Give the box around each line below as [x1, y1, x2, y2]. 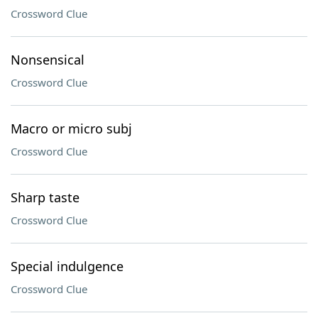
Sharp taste [11, 189, 79, 206]
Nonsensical [11, 51, 84, 68]
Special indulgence [11, 258, 124, 275]
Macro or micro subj [11, 120, 132, 137]
